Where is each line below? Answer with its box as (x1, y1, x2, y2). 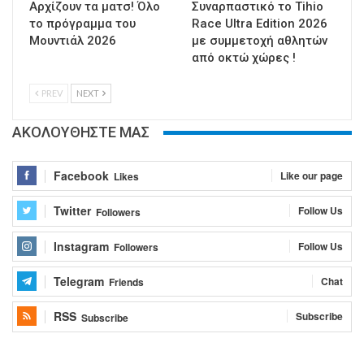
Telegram (54, 272, 104, 289)
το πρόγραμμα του (29, 16, 136, 32)
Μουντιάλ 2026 (29, 33, 116, 49)
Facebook (54, 167, 109, 184)
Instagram (54, 237, 109, 254)
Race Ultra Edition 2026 (192, 16, 327, 32)
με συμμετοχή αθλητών (192, 33, 327, 49)
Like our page (280, 167, 343, 183)
